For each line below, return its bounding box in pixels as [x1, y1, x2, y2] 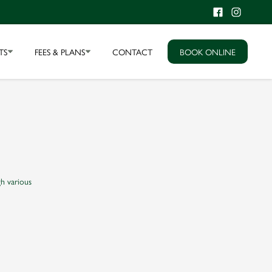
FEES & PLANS [35, 46, 85, 58]
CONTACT [112, 46, 152, 58]
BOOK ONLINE [180, 46, 236, 58]
